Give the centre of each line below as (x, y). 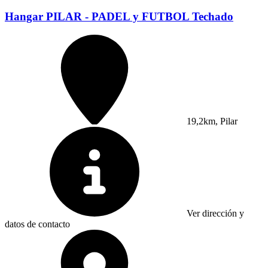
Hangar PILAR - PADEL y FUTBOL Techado (119, 17)
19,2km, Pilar (211, 121)
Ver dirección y (214, 214)
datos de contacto (37, 224)
